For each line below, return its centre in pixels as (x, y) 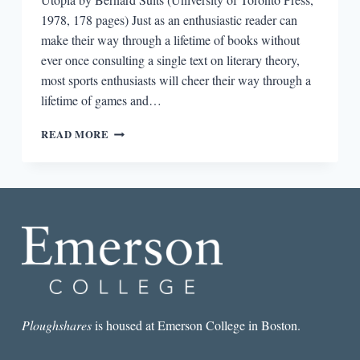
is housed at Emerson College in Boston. (196, 325)
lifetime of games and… (101, 100)
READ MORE (75, 134)
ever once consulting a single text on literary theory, (170, 59)
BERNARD (135, 242)
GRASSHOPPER (149, 210)
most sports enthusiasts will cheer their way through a (176, 80)
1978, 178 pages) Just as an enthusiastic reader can (169, 19)
